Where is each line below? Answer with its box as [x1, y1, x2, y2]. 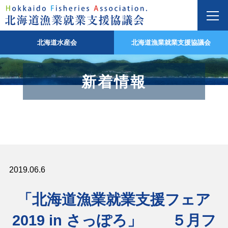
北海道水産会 [37, 39, 77, 47]
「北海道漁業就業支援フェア [17, 190, 211, 208]
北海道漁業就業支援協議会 [131, 39, 211, 47]
